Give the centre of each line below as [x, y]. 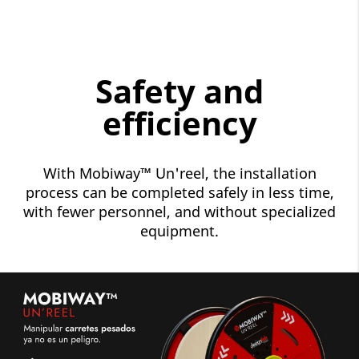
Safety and [179, 91]
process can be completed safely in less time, [179, 193]
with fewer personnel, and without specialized [179, 212]
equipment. [179, 231]
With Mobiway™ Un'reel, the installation [179, 173]
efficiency [179, 123]
